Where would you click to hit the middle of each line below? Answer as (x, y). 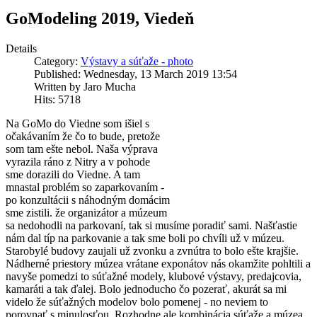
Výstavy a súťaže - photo (137, 62)
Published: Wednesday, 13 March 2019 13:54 (136, 74)
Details (21, 49)
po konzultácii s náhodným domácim (88, 200)
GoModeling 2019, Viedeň (100, 19)
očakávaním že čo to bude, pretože (83, 137)
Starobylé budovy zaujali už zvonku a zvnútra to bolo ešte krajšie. (152, 251)
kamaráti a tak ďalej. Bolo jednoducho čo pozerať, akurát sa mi (146, 289)
